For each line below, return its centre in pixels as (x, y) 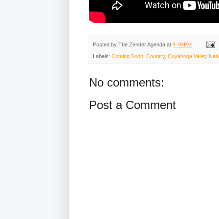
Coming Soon (127, 56)
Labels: (102, 56)
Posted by (106, 44)
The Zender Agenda (142, 44)
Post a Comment (132, 105)
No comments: (127, 83)
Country (155, 56)
